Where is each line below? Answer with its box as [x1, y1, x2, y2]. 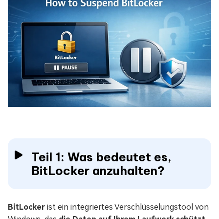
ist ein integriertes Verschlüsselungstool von [45, 202, 209, 212]
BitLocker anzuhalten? [31, 163, 165, 178]
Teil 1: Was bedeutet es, [31, 150, 172, 165]
